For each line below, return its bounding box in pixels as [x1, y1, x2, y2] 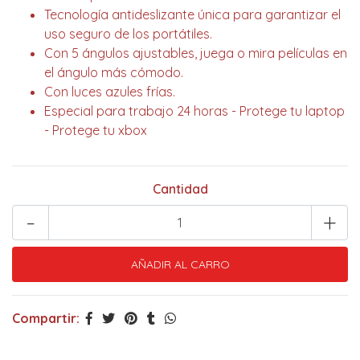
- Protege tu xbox [44, 122, 147, 138]
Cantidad [152, 181, 208, 197]
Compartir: [12, 310, 80, 326]
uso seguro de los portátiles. [44, 26, 212, 42]
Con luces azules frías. [44, 84, 175, 100]
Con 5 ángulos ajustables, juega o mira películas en [44, 45, 347, 61]
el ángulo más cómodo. [44, 64, 183, 80]
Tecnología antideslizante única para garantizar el [44, 6, 341, 22]
